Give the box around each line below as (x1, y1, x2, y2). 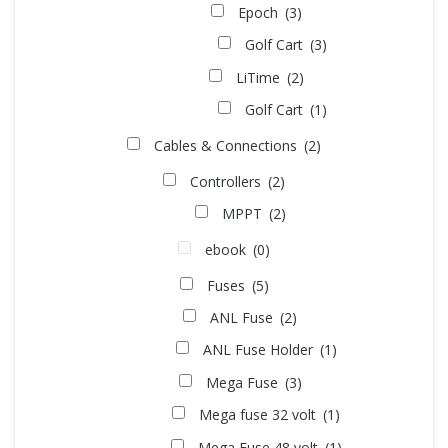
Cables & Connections (154, 136, 301, 155)
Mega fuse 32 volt (199, 405, 320, 424)
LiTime (235, 68, 284, 87)
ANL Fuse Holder (202, 340, 317, 359)
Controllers (190, 172, 265, 191)
